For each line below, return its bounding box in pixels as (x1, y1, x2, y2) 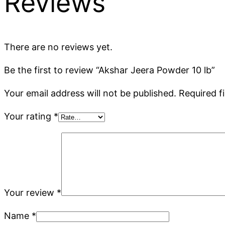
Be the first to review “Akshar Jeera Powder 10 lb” (4, 64, 215, 75)
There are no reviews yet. (4, 41, 113, 52)
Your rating (4, 110, 54, 122)
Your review (4, 187, 57, 198)
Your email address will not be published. (4, 87, 176, 98)
